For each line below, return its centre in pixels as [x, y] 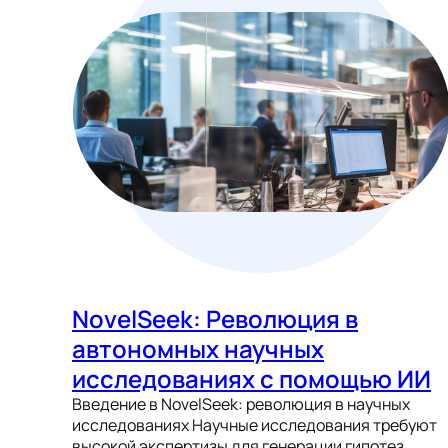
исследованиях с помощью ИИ [251, 379]
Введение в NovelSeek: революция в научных [241, 404]
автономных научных [198, 349]
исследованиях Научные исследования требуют [254, 425]
